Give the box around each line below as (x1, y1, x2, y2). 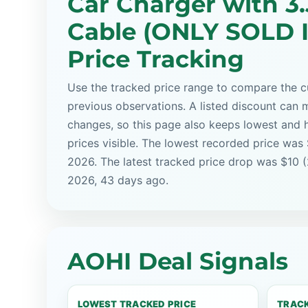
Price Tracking (67, 45, 244, 74)
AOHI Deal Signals (67, 247, 288, 276)
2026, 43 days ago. (67, 173, 168, 187)
